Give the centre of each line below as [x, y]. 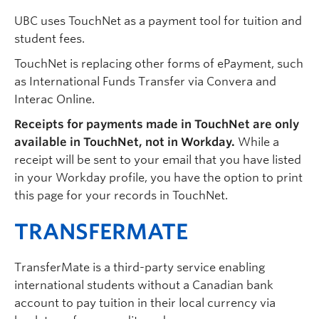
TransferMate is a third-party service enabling [140, 267]
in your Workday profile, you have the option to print [158, 178]
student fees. [49, 39]
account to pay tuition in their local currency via [145, 303]
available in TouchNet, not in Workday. [125, 142]
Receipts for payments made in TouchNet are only [157, 124]
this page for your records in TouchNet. [121, 195]
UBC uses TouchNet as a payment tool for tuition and [158, 21]
